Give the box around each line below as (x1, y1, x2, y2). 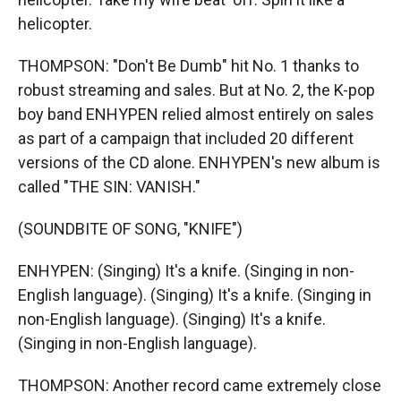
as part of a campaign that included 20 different (18, 129, 354, 148)
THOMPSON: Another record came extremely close (18, 376, 381, 395)
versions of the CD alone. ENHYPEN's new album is (18, 153, 380, 172)
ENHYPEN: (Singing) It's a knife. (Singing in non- (18, 261, 354, 280)
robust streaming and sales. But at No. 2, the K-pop (18, 81, 375, 99)
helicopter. (18, 14, 92, 33)
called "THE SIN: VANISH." (18, 177, 200, 196)
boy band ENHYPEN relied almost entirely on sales (18, 105, 374, 124)
